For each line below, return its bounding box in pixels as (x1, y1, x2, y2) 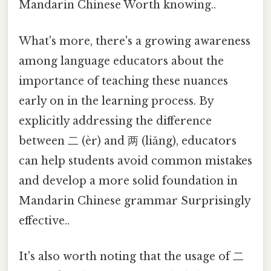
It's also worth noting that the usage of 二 (19, 249, 244, 263)
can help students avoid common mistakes (19, 154, 252, 168)
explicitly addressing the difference (19, 114, 212, 128)
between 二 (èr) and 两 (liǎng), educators (19, 134, 237, 148)
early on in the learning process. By (19, 94, 214, 108)
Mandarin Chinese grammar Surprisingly (19, 194, 250, 207)
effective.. (19, 214, 70, 227)
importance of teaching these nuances (19, 74, 228, 88)
